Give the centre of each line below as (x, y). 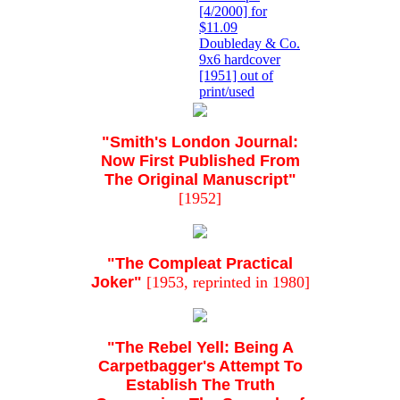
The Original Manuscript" (200, 180)
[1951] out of (236, 76)
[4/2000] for (233, 12)
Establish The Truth (200, 385)
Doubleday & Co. (250, 44)
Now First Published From (200, 161)
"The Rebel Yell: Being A (200, 348)
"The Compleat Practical (200, 264)
